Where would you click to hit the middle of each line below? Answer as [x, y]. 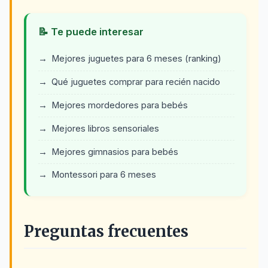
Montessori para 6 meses [104, 175]
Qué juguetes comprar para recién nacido [136, 82]
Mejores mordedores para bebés [120, 105]
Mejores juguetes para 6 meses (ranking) [136, 59]
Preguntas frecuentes [106, 231]
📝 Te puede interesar [91, 32]
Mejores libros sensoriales [105, 128]
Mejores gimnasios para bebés [115, 152]
